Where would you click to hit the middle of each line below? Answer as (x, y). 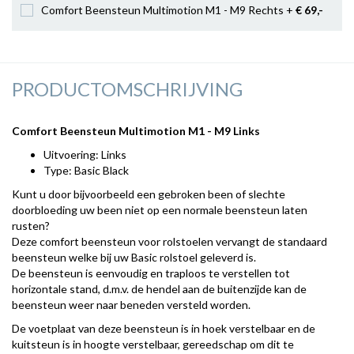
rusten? (31, 226)
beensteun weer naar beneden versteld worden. (131, 305)
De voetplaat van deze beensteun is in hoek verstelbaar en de (164, 328)
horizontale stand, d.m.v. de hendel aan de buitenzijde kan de (159, 289)
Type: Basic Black (86, 170)
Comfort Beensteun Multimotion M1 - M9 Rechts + (168, 10)
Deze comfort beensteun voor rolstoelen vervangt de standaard (169, 241)
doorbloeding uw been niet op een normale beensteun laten (160, 210)
